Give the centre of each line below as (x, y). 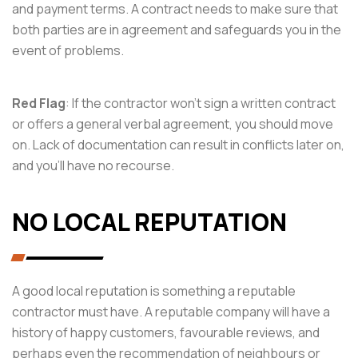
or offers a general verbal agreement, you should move (173, 123)
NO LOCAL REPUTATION (149, 221)
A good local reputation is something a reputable (154, 290)
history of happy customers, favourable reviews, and (166, 332)
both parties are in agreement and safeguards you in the (177, 29)
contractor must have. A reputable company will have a (171, 311)
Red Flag (39, 103)
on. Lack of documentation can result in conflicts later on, (178, 144)
